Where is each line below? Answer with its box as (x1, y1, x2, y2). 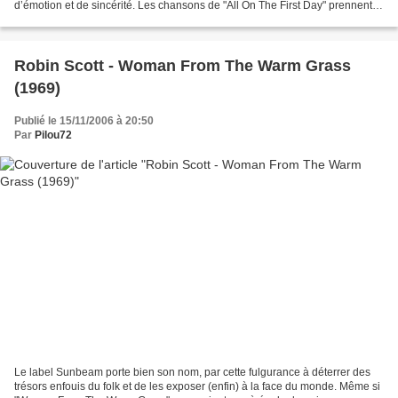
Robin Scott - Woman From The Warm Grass (14, 56, 351, 75)
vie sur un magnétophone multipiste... (14, 12, 195, 26)
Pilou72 (35, 128, 72, 141)
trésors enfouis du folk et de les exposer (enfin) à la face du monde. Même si (14, 380, 380, 394)
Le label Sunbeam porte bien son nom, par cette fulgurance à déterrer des (14, 366, 370, 379)
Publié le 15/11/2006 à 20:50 (14, 114, 154, 127)
